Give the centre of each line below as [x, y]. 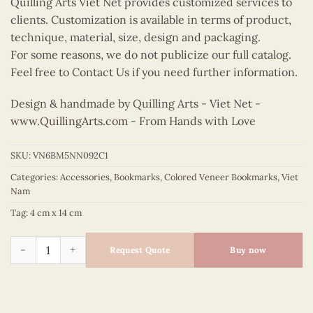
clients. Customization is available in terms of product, [151, 19]
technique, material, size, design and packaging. [136, 37]
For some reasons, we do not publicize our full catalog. [151, 54]
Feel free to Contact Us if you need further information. [154, 72]
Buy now [248, 249]
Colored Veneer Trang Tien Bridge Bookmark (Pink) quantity [157, 243]
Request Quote [140, 249]
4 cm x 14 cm [56, 213]
